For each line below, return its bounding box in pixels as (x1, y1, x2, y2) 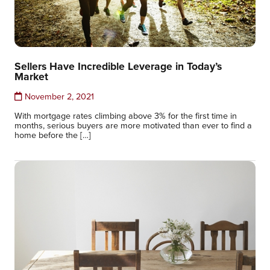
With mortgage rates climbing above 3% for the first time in (14, 109, 237, 122)
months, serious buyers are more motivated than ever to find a (14, 119, 252, 132)
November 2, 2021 (22, 90, 94, 103)
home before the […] (14, 128, 91, 142)
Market (14, 69, 48, 84)
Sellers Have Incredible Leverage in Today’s (14, 58, 222, 74)
